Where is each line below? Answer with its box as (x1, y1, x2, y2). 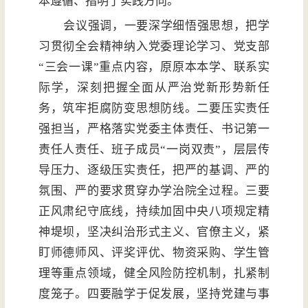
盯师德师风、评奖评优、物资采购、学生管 (38, 246, 270, 260)
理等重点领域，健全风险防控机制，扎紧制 (38, 267, 270, 280)
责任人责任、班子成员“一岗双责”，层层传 (38, 143, 270, 157)
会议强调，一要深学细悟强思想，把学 (63, 19, 270, 33)
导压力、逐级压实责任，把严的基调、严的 (38, 164, 270, 177)
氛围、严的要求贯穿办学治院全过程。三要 (38, 184, 270, 198)
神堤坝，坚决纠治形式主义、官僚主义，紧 (38, 225, 270, 239)
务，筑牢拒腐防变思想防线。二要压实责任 (38, 102, 270, 115)
